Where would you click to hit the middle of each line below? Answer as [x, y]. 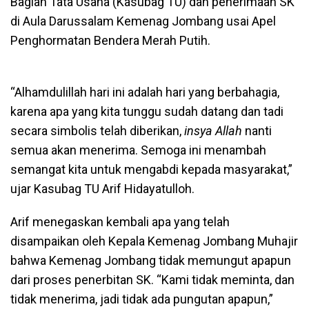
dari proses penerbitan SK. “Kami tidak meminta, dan [152, 279]
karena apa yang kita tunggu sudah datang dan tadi [147, 111]
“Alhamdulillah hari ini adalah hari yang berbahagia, [145, 92]
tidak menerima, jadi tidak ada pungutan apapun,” [142, 299]
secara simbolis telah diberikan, [97, 130]
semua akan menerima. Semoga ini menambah [138, 150]
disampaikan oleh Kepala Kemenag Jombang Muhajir [154, 241]
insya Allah [213, 130]
